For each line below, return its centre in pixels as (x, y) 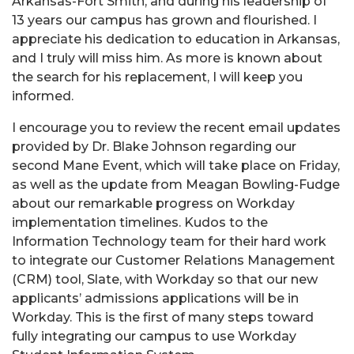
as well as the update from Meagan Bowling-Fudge (176, 184)
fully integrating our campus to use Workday (154, 336)
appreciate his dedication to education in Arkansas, (176, 39)
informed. (43, 96)
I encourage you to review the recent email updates (176, 127)
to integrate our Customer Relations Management (173, 260)
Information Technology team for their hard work (169, 241)
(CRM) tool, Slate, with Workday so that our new (165, 279)
